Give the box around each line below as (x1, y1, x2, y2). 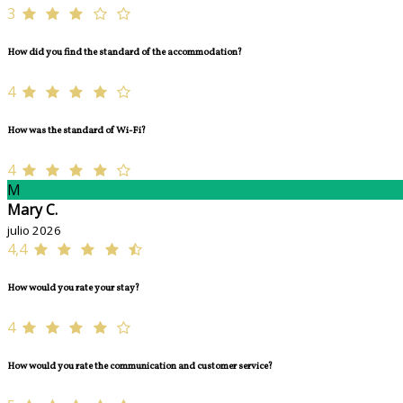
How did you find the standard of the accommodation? (7, 46, 242, 60)
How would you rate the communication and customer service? (7, 360, 273, 373)
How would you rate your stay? (7, 282, 139, 296)
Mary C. (7, 200, 58, 220)
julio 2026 (7, 222, 61, 239)
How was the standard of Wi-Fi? (7, 124, 146, 139)
